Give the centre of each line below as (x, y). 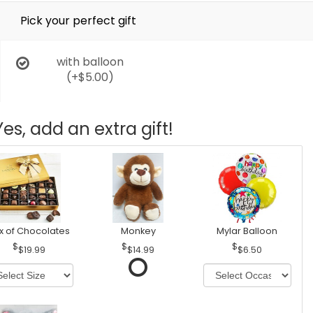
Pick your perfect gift (78, 21)
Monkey (138, 231)
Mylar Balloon (247, 231)
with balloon (90, 62)
